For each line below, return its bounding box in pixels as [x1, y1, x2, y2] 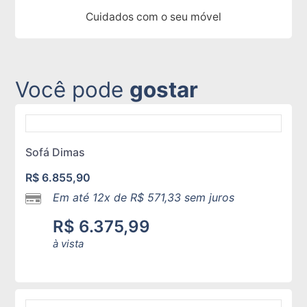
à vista [53, 237, 84, 251]
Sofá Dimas [25, 145, 86, 160]
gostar [130, 77, 199, 103]
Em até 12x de [53, 191, 131, 205]
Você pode [15, 77, 130, 103]
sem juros [181, 191, 235, 205]
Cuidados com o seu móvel [86, 10, 221, 24]
